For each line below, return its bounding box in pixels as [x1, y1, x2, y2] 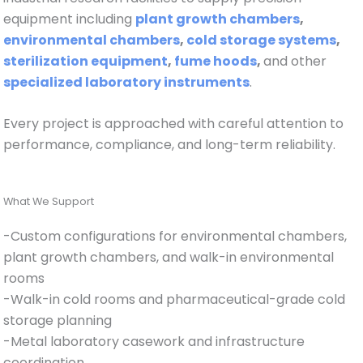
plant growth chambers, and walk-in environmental [3, 248, 335, 267]
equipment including [3, 9, 136, 28]
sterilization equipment [3, 51, 169, 70]
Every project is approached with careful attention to [3, 114, 344, 134]
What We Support [3, 194, 95, 209]
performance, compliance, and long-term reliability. [3, 135, 336, 155]
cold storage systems [186, 30, 337, 49]
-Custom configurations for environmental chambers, [3, 227, 348, 246]
